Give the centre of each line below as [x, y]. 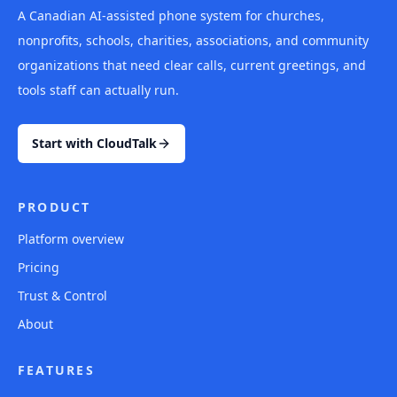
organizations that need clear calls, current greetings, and [192, 65]
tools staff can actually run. [98, 90]
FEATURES [56, 370]
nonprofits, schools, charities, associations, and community [193, 40]
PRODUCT [54, 207]
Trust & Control [62, 296]
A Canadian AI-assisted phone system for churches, [171, 16]
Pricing [39, 267]
